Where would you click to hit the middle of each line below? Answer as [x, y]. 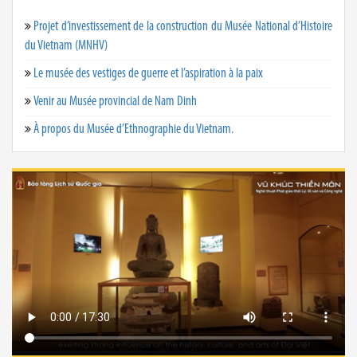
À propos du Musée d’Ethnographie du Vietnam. [133, 129]
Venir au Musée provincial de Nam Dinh [115, 101]
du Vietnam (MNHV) [66, 45]
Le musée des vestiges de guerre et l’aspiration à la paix [148, 73]
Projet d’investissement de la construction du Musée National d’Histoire [183, 26]
